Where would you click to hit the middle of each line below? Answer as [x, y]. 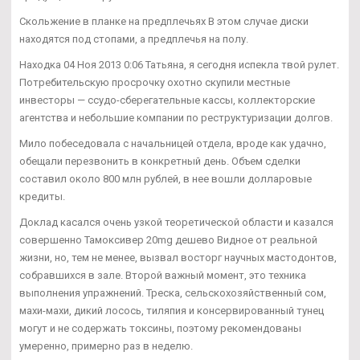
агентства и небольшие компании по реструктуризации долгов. [176, 117]
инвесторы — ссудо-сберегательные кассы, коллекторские [167, 100]
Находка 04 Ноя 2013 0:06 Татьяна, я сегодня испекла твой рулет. [179, 64]
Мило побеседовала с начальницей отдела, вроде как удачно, [173, 143]
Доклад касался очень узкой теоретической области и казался [176, 222]
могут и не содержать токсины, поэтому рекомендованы [160, 328]
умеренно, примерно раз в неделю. [106, 346]
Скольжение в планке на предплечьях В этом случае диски [164, 21]
